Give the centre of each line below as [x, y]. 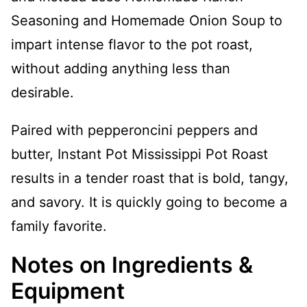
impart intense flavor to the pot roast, [132, 44]
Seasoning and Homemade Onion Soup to [147, 20]
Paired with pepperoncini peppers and [134, 130]
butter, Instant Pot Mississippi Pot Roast [139, 154]
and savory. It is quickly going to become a [149, 202]
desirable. [42, 92]
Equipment [68, 291]
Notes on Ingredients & [132, 265]
